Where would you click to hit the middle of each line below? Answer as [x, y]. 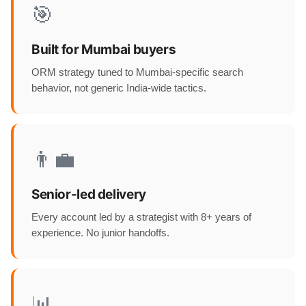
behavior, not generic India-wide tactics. [119, 88]
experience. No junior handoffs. [100, 233]
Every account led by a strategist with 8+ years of [141, 217]
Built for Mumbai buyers [104, 50]
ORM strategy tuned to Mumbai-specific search [137, 72]
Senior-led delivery [89, 194]
